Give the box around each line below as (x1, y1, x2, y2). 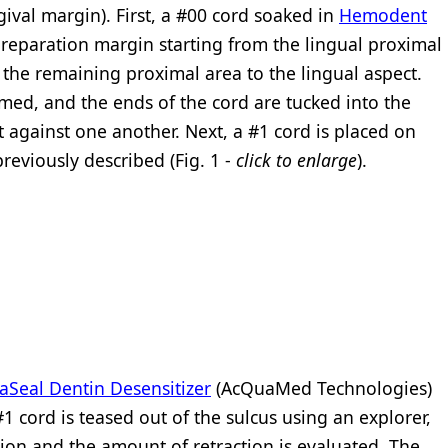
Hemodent (339, 3, 427, 28)
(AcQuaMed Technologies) (211, 376, 432, 401)
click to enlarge (236, 148, 357, 173)
